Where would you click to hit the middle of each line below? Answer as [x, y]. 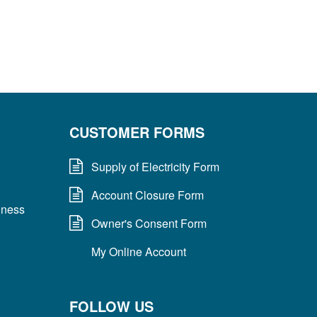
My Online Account [139, 251]
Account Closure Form [148, 195]
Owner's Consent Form [149, 223]
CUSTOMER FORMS [137, 132]
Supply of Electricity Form [156, 166]
